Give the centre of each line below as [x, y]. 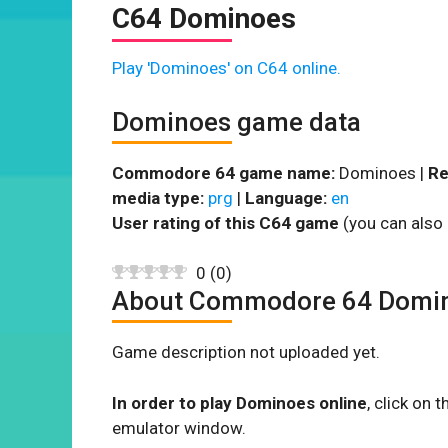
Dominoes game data [236, 121]
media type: [158, 197]
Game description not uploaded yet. [246, 352]
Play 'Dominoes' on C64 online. [226, 68]
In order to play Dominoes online [239, 402]
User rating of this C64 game [225, 222]
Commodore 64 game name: [223, 172]
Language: [286, 197]
